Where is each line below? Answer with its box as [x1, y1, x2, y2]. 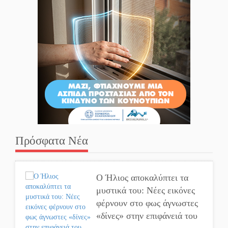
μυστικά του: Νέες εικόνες [96, 185, 195, 195]
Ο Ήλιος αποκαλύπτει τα [96, 172, 189, 183]
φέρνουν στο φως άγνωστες [96, 197, 198, 208]
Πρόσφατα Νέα [15, 134, 88, 147]
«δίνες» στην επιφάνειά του [96, 210, 198, 221]
